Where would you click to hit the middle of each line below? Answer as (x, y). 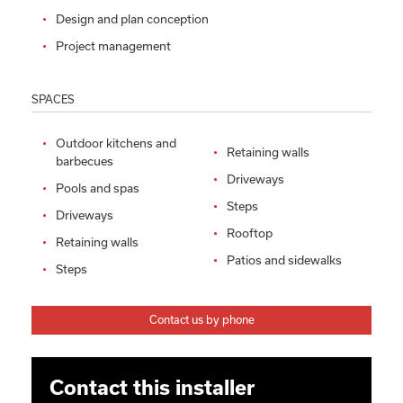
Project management (113, 46)
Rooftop (249, 233)
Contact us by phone (201, 320)
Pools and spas (98, 188)
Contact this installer (152, 387)
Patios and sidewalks (284, 260)
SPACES (53, 99)
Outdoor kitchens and (116, 143)
